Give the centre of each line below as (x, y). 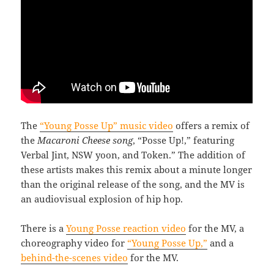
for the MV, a (215, 228)
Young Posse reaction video (126, 228)
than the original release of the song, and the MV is (133, 184)
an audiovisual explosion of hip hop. (102, 199)
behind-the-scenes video (75, 258)
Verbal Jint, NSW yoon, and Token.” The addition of (133, 155)
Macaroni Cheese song (85, 140)
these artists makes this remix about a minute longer (137, 170)
